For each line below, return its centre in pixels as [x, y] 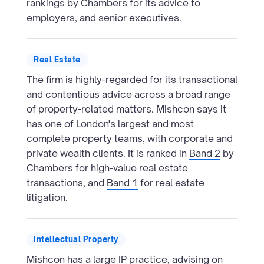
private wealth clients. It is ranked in [108, 153]
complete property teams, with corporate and [130, 138]
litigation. [47, 197]
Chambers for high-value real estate [107, 168]
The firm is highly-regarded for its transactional [132, 79]
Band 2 [205, 153]
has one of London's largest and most [110, 123]
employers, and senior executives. [104, 17]
